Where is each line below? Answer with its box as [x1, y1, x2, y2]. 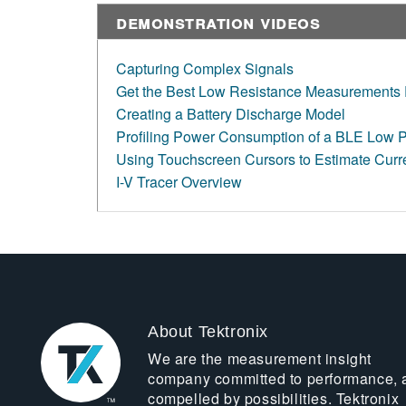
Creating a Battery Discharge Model [116, 102, 345, 124]
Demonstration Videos [116, 7, 320, 34]
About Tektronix [147, 322, 268, 341]
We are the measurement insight [147, 347, 372, 369]
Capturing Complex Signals [116, 57, 294, 79]
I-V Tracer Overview [116, 170, 242, 192]
